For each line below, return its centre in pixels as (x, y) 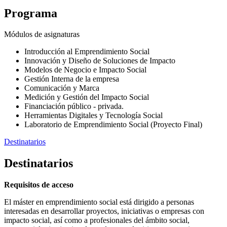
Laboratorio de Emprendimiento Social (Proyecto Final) (113, 125)
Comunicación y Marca (62, 88)
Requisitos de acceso (39, 185)
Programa (31, 13)
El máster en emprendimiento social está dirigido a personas (99, 202)
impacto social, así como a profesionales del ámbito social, (97, 220)
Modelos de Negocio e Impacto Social (85, 70)
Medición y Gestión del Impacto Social (87, 97)
